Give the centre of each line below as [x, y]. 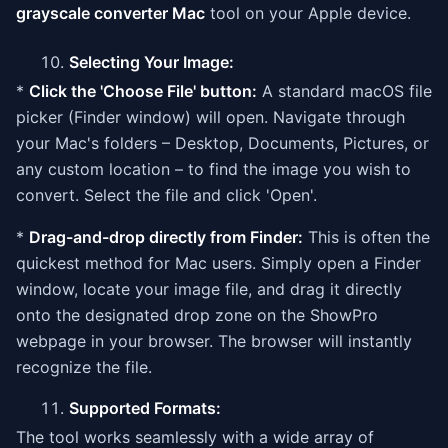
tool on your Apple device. [308, 13]
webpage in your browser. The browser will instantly [214, 341]
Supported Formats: [145, 408]
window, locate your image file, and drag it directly [209, 289]
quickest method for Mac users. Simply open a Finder [218, 263]
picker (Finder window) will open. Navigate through [210, 117]
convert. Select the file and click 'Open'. [166, 195]
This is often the [366, 237]
